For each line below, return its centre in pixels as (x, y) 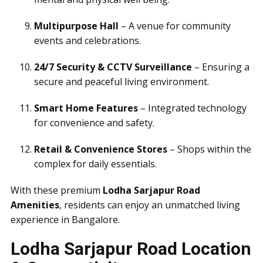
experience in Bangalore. (65, 220)
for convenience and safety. (94, 123)
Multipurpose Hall (76, 26)
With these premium (57, 190)
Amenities (35, 205)
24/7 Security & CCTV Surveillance (113, 67)
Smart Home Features (86, 108)
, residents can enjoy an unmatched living (150, 205)
